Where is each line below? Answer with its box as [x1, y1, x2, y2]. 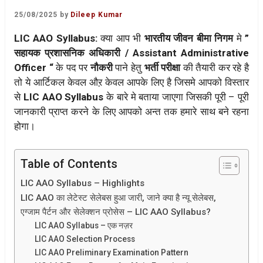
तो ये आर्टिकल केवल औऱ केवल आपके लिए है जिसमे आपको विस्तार [14, 76, 249, 89]
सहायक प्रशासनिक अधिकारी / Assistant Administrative [14, 47, 249, 59]
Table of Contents [21, 156, 117, 171]
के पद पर [53, 62, 90, 74]
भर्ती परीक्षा [141, 62, 183, 74]
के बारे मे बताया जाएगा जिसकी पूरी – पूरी [103, 91, 249, 103]
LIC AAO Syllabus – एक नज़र [35, 220, 133, 230]
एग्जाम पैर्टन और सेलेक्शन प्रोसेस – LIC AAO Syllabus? [21, 206, 211, 217]
